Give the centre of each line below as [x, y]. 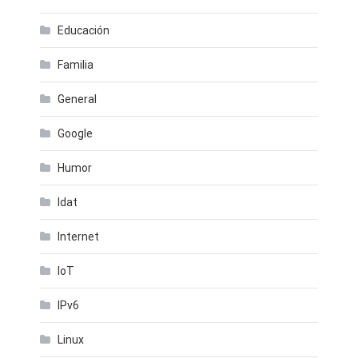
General [77, 99]
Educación [84, 30]
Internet [78, 237]
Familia [76, 65]
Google [75, 133]
